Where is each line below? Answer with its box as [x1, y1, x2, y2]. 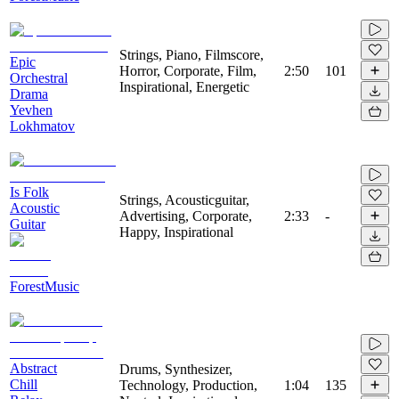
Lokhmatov [10, 118, 75, 134]
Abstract [10, 360, 57, 376]
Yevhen [10, 102, 53, 118]
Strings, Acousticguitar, [119, 191, 249, 208]
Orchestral [10, 69, 68, 85]
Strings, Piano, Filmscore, [119, 46, 264, 62]
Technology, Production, [119, 377, 257, 393]
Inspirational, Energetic [119, 78, 249, 94]
